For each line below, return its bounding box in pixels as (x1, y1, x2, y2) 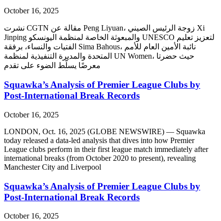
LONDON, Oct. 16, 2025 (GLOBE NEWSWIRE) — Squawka (4, 127, 205, 136)
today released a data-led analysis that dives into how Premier (4, 136, 194, 145)
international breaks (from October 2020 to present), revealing (4, 153, 196, 162)
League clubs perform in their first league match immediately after (4, 145, 208, 153)
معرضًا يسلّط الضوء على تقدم (4, 61, 101, 70)
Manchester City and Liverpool (4, 162, 101, 171)
